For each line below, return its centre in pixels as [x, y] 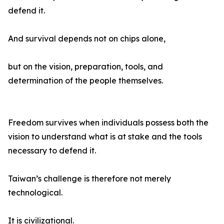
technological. [35, 193]
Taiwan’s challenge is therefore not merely [89, 179]
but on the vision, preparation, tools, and [85, 67]
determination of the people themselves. [85, 81]
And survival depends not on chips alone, [87, 39]
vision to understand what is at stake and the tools [105, 137]
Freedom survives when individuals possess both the [108, 123]
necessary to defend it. [52, 151]
